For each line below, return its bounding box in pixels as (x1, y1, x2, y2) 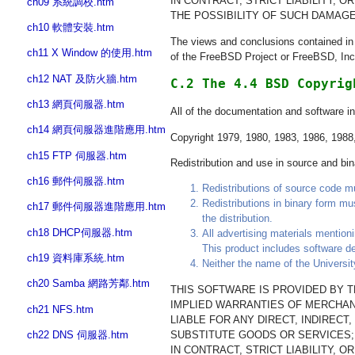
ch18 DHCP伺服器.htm (27, 226, 132, 239)
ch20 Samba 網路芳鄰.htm (27, 277, 150, 290)
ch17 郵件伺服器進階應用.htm (27, 200, 166, 213)
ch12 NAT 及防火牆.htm (27, 72, 137, 85)
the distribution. (202, 212, 273, 225)
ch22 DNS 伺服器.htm (27, 328, 128, 341)
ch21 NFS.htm (27, 303, 94, 315)
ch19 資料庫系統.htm (27, 251, 124, 264)
